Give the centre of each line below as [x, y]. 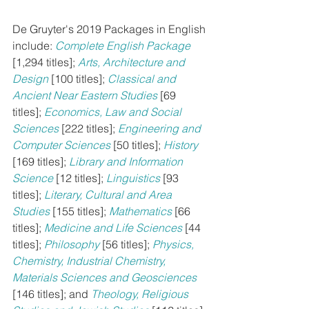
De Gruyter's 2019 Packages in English [110, 29]
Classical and [143, 78]
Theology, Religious [141, 293]
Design [30, 78]
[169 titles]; [41, 161]
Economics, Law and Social [114, 111]
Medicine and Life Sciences [113, 227]
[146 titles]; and [52, 293]
